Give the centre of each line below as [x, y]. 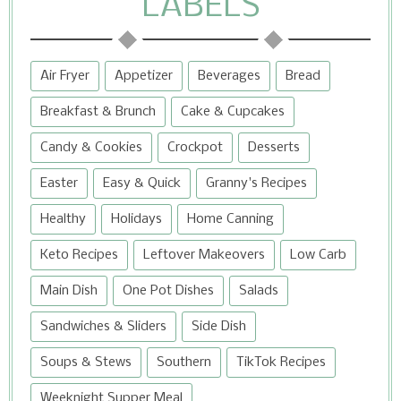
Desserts [274, 148]
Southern [184, 363]
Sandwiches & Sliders [103, 327]
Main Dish [69, 291]
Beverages [229, 77]
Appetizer [144, 77]
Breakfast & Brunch [98, 112]
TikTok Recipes [281, 363]
